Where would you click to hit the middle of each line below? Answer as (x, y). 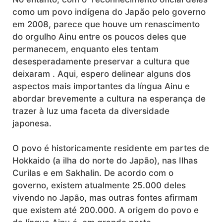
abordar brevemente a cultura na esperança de (109, 98)
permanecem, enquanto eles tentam (85, 49)
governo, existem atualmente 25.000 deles (99, 186)
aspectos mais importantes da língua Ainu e (101, 86)
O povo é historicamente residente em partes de (111, 148)
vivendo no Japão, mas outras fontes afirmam (105, 198)
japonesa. (32, 123)
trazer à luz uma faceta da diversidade (91, 111)
